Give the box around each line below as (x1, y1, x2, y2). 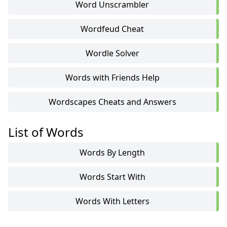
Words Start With (79, 171, 145, 182)
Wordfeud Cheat (81, 23, 144, 34)
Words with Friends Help (65, 72, 160, 83)
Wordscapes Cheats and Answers (48, 96, 176, 107)
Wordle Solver (85, 48, 139, 59)
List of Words (8, 124, 84, 140)
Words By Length (80, 147, 145, 158)
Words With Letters (75, 196, 149, 207)
